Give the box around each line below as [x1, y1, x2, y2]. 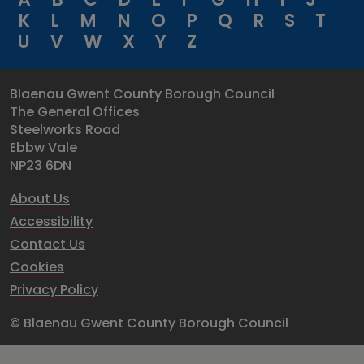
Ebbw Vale [10, 138, 77, 157]
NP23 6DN [10, 156, 71, 175]
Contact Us [10, 235, 85, 253]
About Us [10, 189, 70, 208]
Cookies [10, 258, 64, 276]
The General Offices [10, 102, 140, 121]
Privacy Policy [10, 280, 98, 299]
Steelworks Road [10, 120, 120, 139]
